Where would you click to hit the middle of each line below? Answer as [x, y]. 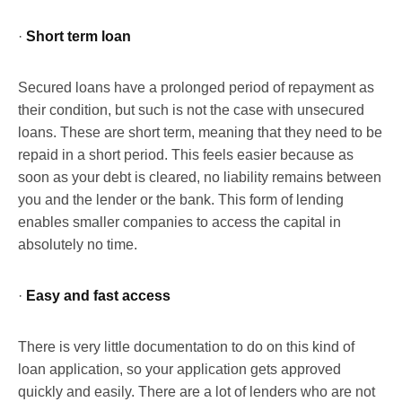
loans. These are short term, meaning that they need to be [200, 132]
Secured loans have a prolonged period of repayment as [196, 87]
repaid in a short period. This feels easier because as [186, 154]
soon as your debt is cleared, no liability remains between [200, 177]
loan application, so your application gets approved [179, 369]
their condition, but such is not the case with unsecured [191, 109]
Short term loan [79, 36]
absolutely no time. [78, 244]
